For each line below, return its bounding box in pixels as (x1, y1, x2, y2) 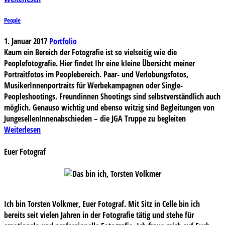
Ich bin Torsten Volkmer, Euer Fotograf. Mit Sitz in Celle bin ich (4, 198, 200, 210)
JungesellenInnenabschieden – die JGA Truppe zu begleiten (4, 113, 186, 125)
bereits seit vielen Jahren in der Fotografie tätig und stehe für (4, 209, 194, 221)
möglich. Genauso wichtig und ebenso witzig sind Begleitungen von (4, 102, 214, 114)
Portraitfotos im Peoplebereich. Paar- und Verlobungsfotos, (4, 69, 188, 80)
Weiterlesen (4, 124, 41, 136)
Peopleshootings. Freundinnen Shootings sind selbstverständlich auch (4, 91, 220, 102)
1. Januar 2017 (4, 36, 47, 47)
